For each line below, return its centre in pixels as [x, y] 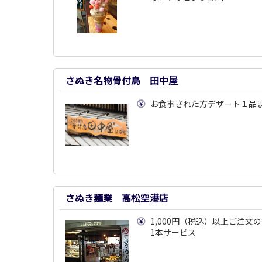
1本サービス [173, 232]
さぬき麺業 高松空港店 [117, 198]
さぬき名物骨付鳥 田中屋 [122, 80]
